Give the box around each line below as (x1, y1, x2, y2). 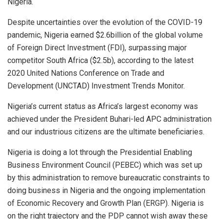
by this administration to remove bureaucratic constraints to (7, 173, 210, 182)
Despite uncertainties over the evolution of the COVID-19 (7, 17, 202, 27)
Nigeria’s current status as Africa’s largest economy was (7, 101, 198, 111)
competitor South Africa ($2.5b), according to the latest (7, 55, 194, 65)
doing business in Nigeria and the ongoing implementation (7, 185, 205, 195)
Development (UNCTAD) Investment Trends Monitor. (7, 81, 185, 90)
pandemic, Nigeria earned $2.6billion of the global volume (7, 30, 203, 40)
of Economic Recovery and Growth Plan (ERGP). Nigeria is (7, 198, 204, 208)
